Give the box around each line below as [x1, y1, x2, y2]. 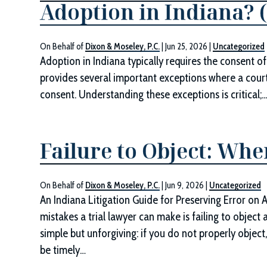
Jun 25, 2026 [165, 41, 208, 52]
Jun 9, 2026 [165, 180, 204, 191]
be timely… [40, 243, 86, 257]
